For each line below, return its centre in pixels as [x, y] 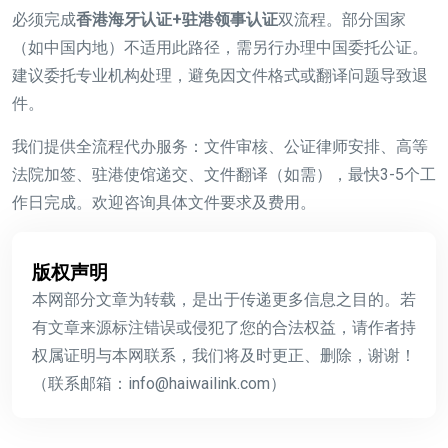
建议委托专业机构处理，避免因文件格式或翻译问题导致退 [220, 76]
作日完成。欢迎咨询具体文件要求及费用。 [164, 203]
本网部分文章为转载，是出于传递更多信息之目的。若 [224, 300]
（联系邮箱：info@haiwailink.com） [159, 384]
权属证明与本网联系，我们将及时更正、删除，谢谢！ [224, 356]
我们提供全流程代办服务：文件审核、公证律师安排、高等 [220, 147]
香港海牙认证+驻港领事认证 [177, 20]
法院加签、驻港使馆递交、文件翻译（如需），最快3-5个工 [224, 175]
